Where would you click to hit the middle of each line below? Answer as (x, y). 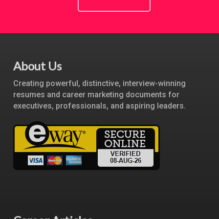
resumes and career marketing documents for (96, 95)
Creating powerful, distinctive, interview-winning (99, 84)
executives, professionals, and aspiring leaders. (99, 106)
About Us (37, 66)
